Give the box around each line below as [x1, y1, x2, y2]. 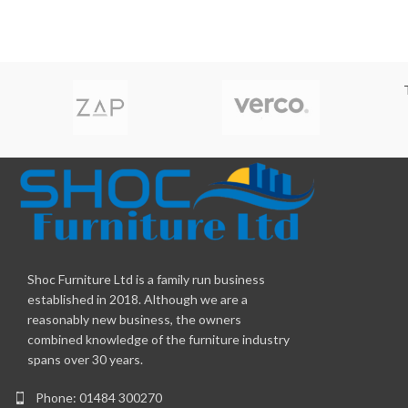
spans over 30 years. [27, 352, 143, 368]
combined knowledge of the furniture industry [27, 331, 290, 348]
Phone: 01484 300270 [36, 390, 162, 406]
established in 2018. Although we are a [27, 291, 248, 308]
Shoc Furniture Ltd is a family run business [27, 271, 265, 288]
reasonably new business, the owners [27, 311, 241, 328]
